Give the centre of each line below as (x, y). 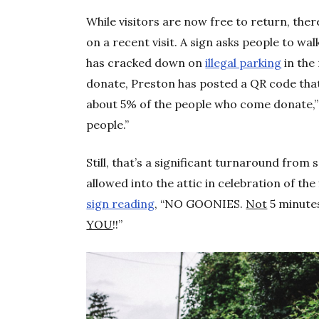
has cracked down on (146, 63)
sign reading (121, 204)
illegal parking (244, 63)
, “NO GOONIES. (200, 204)
